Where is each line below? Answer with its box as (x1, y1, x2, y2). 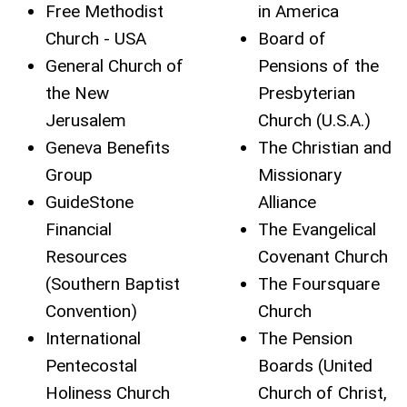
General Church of (45, 55, 184, 76)
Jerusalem (45, 110, 126, 131)
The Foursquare (258, 273, 380, 294)
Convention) (45, 301, 137, 322)
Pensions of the (258, 55, 379, 76)
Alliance (258, 192, 316, 213)
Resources (45, 246, 127, 267)
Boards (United (258, 355, 372, 376)
